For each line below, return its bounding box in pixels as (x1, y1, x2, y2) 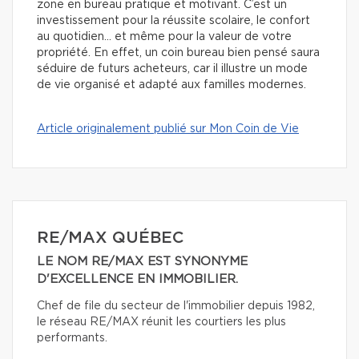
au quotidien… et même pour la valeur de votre (37, 31, 292, 43)
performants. (37, 333, 107, 345)
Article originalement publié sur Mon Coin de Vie (37, 123, 299, 135)
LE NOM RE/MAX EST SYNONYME (37, 256, 248, 268)
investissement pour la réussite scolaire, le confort (37, 15, 310, 27)
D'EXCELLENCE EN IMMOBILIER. (37, 273, 238, 286)
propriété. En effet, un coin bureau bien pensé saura (37, 47, 320, 59)
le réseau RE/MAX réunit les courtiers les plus (37, 317, 286, 329)
